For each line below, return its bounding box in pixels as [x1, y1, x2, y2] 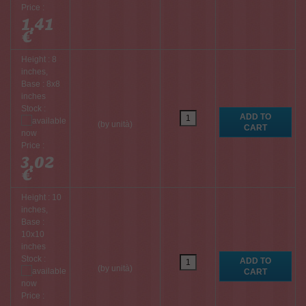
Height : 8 [21, 54, 57, 64]
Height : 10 [21, 192, 61, 202]
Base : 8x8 [21, 79, 60, 89]
